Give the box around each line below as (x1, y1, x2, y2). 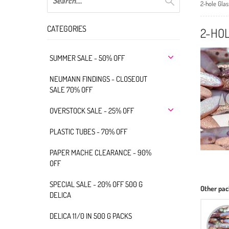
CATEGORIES (47, 23, 86, 34)
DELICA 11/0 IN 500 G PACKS (50, 211, 132, 221)
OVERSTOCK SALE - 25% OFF (50, 105, 134, 116)
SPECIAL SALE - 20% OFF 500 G (50, 179, 143, 189)
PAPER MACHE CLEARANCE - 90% (50, 147, 151, 157)
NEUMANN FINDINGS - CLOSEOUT (50, 74, 147, 84)
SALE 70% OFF (50, 84, 93, 95)
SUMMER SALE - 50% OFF (50, 53, 125, 63)
